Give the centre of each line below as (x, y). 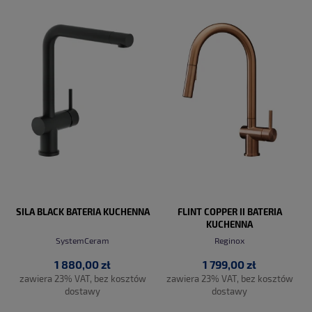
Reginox (229, 241)
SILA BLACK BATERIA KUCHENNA (83, 212)
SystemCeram (83, 241)
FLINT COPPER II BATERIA (229, 212)
